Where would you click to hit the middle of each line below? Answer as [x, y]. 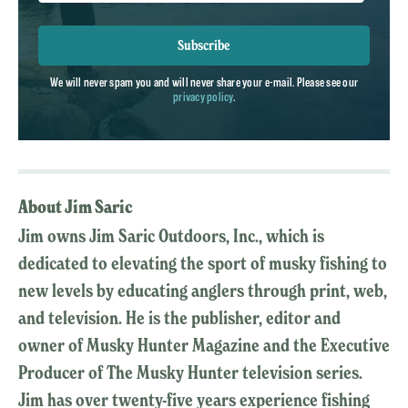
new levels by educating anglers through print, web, [203, 290]
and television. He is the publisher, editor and [179, 317]
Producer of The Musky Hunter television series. [190, 372]
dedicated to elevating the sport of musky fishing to [203, 263]
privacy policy [203, 96]
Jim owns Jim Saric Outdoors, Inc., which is [171, 235]
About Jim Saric [76, 207]
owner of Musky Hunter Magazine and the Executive [204, 345]
